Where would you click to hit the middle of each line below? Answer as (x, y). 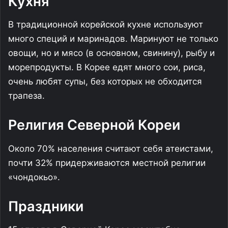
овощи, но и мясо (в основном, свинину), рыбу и (111, 53)
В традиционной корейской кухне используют (106, 24)
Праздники (46, 206)
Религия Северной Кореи (94, 125)
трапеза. (26, 96)
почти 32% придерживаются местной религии (107, 163)
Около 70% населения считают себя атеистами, (111, 148)
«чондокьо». (34, 177)
